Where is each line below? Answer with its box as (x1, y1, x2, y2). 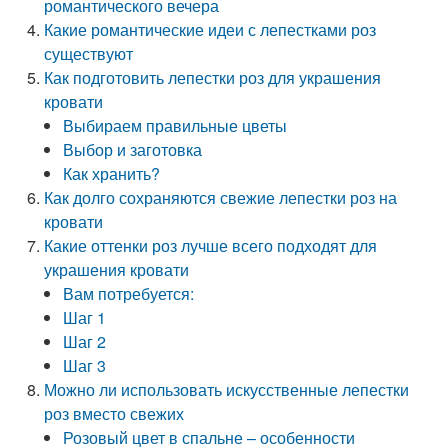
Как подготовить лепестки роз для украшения (44, 66, 382, 89)
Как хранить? (63, 162, 161, 185)
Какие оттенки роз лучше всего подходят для (44, 234, 378, 257)
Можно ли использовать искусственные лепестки (44, 378, 410, 401)
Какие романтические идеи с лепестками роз (44, 18, 377, 41)
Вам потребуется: (63, 282, 195, 305)
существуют (44, 42, 134, 65)
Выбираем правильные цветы (63, 114, 288, 137)
